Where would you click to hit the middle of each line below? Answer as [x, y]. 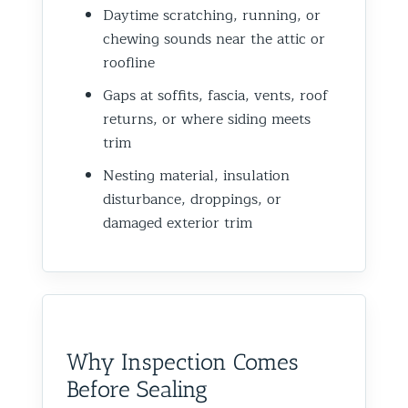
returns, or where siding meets [207, 119]
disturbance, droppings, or [192, 199]
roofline [129, 62]
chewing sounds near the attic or [214, 39]
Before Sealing [137, 388]
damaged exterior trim [178, 223]
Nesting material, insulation [196, 175]
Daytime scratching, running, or [212, 15]
